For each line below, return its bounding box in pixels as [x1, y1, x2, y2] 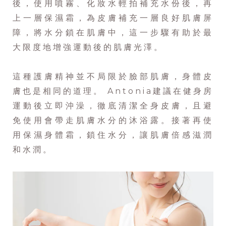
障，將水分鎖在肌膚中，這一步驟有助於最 [13, 28, 213, 38]
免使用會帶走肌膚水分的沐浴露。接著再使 [13, 116, 213, 126]
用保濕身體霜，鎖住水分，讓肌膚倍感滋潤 [13, 130, 213, 140]
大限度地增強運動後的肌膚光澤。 [13, 42, 164, 52]
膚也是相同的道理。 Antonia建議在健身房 [13, 86, 213, 96]
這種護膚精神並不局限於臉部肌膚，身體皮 [13, 72, 213, 82]
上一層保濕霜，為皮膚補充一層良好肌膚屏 [13, 13, 213, 23]
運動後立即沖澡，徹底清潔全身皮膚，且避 [13, 101, 213, 111]
